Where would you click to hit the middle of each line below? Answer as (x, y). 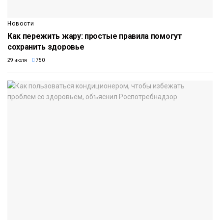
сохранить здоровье (46, 47)
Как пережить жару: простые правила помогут (95, 36)
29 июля (17, 60)
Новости (21, 24)
